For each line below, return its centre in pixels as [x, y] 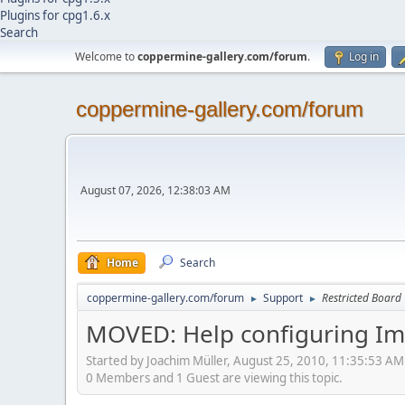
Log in [364, 57]
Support [283, 298]
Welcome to [106, 57]
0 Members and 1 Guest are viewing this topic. [214, 377]
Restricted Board [362, 298]
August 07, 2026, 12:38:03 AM [155, 190]
